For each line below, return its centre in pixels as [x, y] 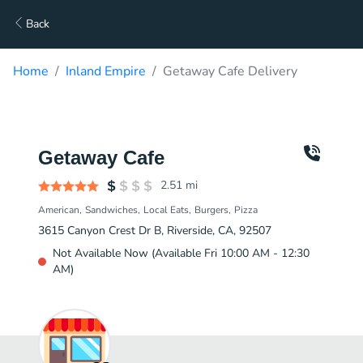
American [59, 210]
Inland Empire [106, 71]
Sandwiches [111, 210]
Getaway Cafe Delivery [230, 71]
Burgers [211, 210]
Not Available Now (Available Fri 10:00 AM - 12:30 [181, 253]
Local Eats [166, 210]
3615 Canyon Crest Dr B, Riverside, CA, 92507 [155, 231]
